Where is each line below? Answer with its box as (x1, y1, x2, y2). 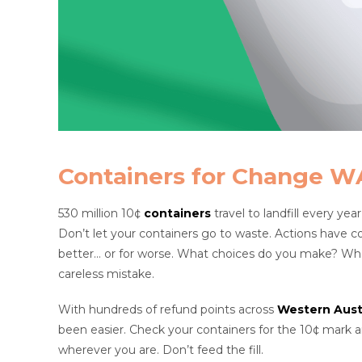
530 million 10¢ (58, 205, 144, 221)
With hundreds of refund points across (58, 302, 277, 318)
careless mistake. (58, 266, 154, 281)
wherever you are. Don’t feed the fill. (58, 343, 263, 358)
